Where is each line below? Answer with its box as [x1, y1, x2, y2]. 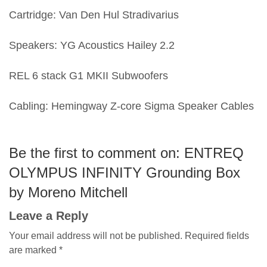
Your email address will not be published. [9, 231, 182, 241]
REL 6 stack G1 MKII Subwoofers [9, 69, 168, 82]
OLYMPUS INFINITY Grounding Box [9, 164, 240, 181]
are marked [9, 245, 59, 256]
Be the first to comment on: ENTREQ [9, 144, 244, 161]
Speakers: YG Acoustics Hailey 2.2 [9, 39, 175, 51]
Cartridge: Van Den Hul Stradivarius [9, 8, 179, 21]
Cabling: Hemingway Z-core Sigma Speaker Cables [9, 100, 254, 112]
